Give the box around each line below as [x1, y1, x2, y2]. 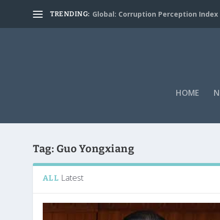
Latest [60, 171, 83, 183]
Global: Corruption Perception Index [92, 9, 218, 19]
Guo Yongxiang [56, 142, 135, 155]
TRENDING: [50, 9, 90, 18]
